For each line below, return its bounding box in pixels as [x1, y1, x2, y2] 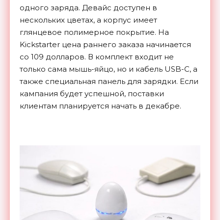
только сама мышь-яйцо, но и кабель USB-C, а [20, 64, 197, 74]
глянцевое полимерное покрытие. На [20, 27, 169, 37]
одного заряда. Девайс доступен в [20, 3, 157, 13]
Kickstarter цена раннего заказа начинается [20, 40, 191, 50]
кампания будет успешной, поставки [20, 89, 164, 99]
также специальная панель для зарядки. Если [20, 77, 198, 86]
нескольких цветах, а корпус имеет [20, 15, 157, 25]
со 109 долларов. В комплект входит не [20, 52, 174, 62]
